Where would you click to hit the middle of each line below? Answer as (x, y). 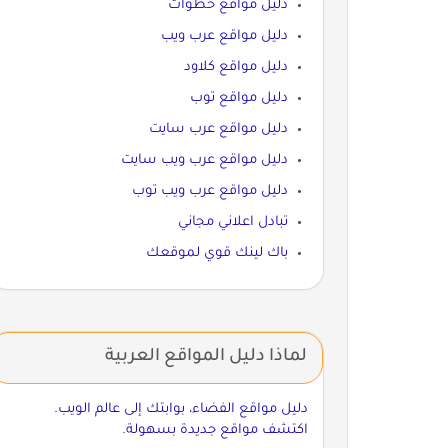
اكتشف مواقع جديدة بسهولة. (214, 430)
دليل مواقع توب (238, 98)
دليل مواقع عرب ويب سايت (204, 160)
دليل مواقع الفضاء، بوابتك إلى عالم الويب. (180, 409)
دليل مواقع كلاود (235, 67)
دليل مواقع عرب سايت (218, 129)
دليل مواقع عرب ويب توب (209, 191)
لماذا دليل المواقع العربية (205, 357)
